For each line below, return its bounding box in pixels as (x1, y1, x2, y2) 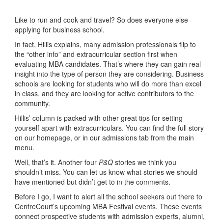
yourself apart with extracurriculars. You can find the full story (15, 122, 204, 133)
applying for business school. (15, 24, 107, 34)
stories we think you (113, 157, 176, 167)
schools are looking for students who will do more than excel (15, 78, 201, 88)
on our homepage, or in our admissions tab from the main (15, 132, 194, 142)
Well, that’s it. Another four (15, 157, 99, 167)
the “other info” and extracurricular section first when (15, 49, 177, 59)
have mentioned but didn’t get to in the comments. (15, 176, 172, 187)
